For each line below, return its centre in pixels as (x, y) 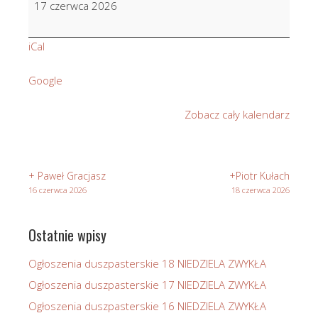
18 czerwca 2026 (261, 190)
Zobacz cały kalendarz (237, 114)
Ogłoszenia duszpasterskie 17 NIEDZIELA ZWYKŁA (147, 284)
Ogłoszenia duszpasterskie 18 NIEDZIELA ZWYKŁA (147, 263)
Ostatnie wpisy (67, 235)
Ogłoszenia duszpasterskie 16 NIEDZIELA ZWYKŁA (147, 306)
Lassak (44, 16)
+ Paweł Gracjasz (67, 175)
